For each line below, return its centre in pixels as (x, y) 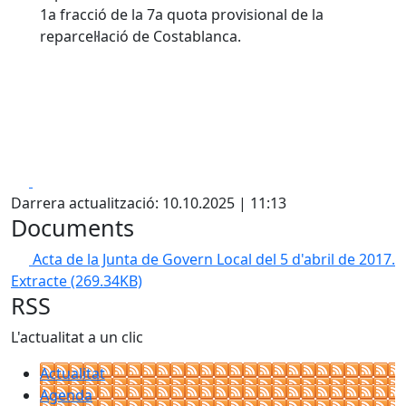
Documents (72, 227)
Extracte (41, 281)
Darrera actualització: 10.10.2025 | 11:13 (149, 203)
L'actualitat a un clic (77, 337)
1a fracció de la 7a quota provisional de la (182, 14)
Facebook (65, 180)
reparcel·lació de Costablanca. (140, 36)
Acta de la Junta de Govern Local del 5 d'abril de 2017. (214, 259)
